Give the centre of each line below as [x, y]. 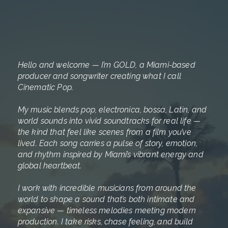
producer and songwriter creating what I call [99, 76]
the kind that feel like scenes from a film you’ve [104, 132]
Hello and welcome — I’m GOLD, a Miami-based [106, 65]
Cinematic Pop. [46, 88]
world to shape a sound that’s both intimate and [106, 199]
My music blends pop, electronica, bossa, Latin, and [112, 110]
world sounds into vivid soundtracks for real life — [109, 121]
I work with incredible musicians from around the [107, 188]
